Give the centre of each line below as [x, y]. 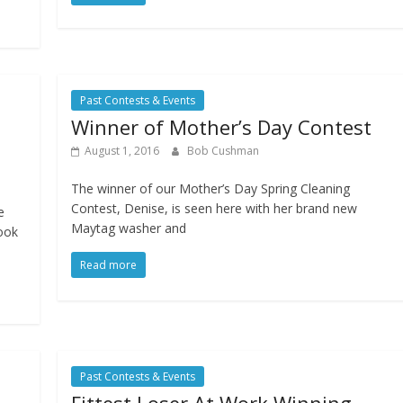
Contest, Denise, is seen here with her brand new [215, 209]
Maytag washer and [129, 228]
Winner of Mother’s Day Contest [222, 127]
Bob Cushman [224, 151]
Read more [109, 265]
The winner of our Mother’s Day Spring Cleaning [211, 189]
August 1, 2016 [122, 151]
